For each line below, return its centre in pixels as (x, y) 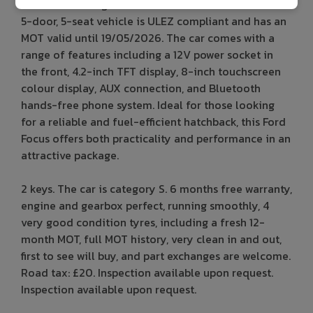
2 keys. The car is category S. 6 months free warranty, (156, 189)
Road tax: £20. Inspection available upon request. (147, 273)
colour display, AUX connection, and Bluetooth (141, 88)
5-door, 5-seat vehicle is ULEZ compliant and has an (154, 21)
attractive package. (70, 155)
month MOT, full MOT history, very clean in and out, (151, 239)
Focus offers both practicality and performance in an (156, 139)
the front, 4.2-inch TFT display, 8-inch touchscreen (151, 72)
